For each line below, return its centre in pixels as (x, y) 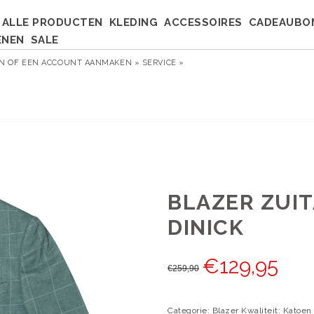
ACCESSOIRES (203, 22)
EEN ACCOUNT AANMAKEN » (81, 63)
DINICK (206, 227)
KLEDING (133, 22)
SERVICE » (163, 63)
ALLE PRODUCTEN (52, 22)
